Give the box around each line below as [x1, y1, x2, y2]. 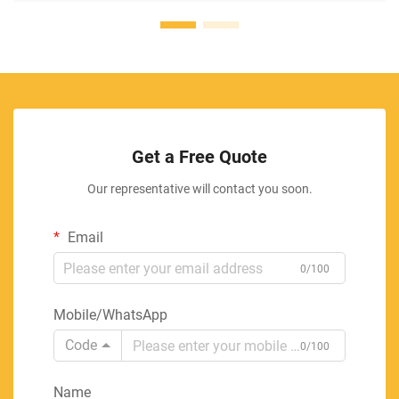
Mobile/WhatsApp [53, 306, 167, 324]
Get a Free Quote [132, 146, 267, 168]
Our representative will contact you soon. [86, 182, 313, 197]
